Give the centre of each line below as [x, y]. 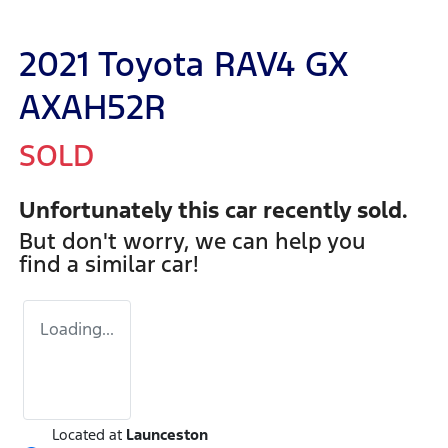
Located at [87, 435]
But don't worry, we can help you [192, 241]
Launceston [167, 435]
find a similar [90, 264]
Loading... [77, 329]
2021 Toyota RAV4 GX [183, 65]
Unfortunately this [122, 210]
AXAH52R [92, 108]
